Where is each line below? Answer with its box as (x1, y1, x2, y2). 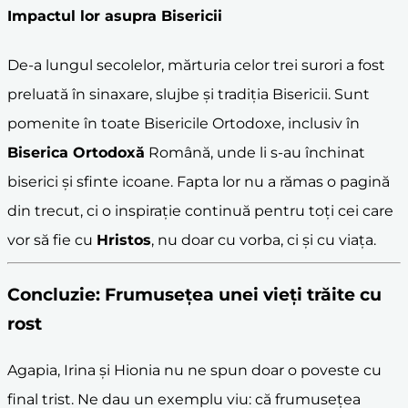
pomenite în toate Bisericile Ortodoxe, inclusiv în (7, 114, 360, 132)
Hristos (97, 230, 151, 249)
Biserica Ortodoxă (7, 143, 145, 161)
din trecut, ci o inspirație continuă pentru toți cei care (7, 201, 393, 219)
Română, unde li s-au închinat (145, 143, 365, 161)
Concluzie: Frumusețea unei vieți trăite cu (7, 284, 382, 306)
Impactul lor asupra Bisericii (7, 7, 222, 25)
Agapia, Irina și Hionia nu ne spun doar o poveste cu (7, 361, 382, 379)
